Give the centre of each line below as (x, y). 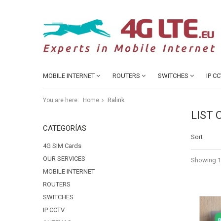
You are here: (61, 100)
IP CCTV (54, 210)
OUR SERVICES (64, 159)
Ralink (116, 100)
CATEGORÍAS (65, 128)
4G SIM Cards (62, 146)
